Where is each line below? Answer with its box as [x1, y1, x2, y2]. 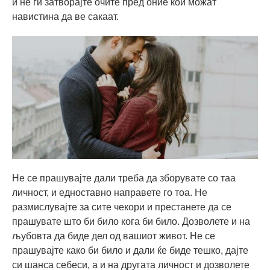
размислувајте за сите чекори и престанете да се [12, 201, 231, 212]
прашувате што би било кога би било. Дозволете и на [12, 216, 250, 227]
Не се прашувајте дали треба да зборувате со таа [12, 172, 236, 183]
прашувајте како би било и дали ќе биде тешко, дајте [12, 245, 248, 256]
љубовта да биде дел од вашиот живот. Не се [12, 230, 215, 241]
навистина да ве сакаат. [12, 11, 119, 22]
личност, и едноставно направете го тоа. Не [12, 187, 207, 198]
